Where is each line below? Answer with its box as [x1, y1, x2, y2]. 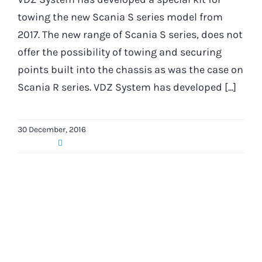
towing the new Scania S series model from [18, 10, 223, 23]
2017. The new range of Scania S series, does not [18, 27, 243, 41]
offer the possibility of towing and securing [18, 45, 222, 58]
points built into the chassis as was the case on [18, 63, 243, 76]
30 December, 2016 [18, 124, 86, 135]
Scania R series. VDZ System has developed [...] [18, 80, 236, 94]
